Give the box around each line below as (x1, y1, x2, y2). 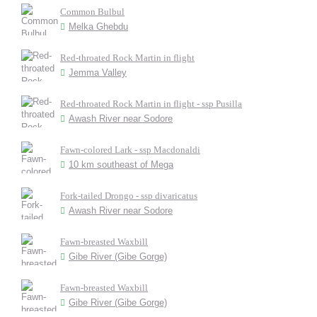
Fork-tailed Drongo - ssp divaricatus (60, 190, 197, 201)
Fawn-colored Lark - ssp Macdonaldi (60, 144, 200, 155)
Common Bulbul (60, 6, 125, 17)
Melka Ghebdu (69, 21, 128, 32)
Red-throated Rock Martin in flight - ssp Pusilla (60, 98, 242, 109)
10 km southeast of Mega (69, 159, 173, 170)
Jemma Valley (69, 67, 127, 78)
